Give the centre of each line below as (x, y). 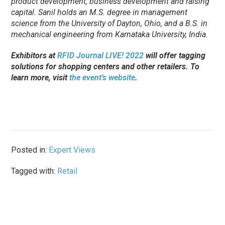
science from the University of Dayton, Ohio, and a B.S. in (109, 24)
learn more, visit (40, 78)
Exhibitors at (34, 56)
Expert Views (72, 150)
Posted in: (30, 150)
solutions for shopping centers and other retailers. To (105, 67)
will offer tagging (175, 56)
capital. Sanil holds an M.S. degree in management (99, 13)
